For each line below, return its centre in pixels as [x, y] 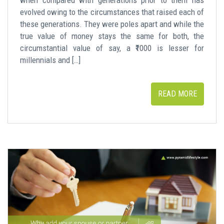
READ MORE [177, 93]
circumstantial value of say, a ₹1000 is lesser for [112, 48]
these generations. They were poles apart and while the [112, 24]
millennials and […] [50, 60]
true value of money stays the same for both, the [112, 36]
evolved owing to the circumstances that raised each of [112, 12]
